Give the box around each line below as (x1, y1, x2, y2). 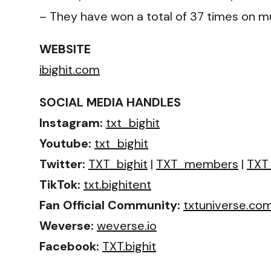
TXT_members (156, 155, 238, 172)
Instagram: (39, 114, 103, 131)
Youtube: (39, 135, 91, 151)
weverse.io (97, 217, 157, 233)
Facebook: (39, 238, 99, 254)
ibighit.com (39, 61, 100, 77)
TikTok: (39, 176, 80, 192)
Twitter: (39, 155, 85, 172)
